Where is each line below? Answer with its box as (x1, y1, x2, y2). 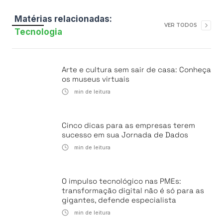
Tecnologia (14, 27, 62, 37)
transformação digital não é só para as (62, 186, 204, 195)
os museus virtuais (62, 74, 129, 84)
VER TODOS (164, 22, 197, 28)
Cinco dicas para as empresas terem (62, 120, 195, 130)
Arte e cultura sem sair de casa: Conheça (62, 65, 211, 74)
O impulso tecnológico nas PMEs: (62, 176, 181, 186)
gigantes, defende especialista (62, 195, 176, 205)
